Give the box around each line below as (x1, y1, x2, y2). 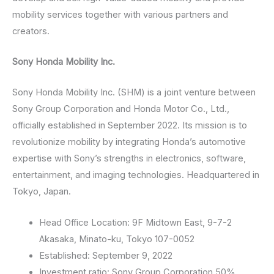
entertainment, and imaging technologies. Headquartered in (12, 169, 259, 181)
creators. (12, 25, 50, 37)
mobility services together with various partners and (12, 9, 228, 20)
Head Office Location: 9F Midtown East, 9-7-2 (39, 217, 232, 228)
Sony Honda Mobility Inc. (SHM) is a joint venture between (12, 87, 256, 98)
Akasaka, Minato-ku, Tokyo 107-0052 (39, 233, 194, 245)
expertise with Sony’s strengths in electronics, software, (12, 153, 246, 165)
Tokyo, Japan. (12, 186, 71, 198)
